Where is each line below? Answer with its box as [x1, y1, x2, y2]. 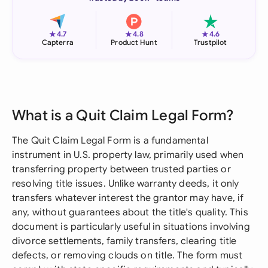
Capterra [41, 38, 74, 47]
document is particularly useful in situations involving [12, 221, 250, 233]
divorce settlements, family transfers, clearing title [12, 235, 237, 247]
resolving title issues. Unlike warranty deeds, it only [12, 178, 239, 190]
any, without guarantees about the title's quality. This [12, 206, 248, 218]
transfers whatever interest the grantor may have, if [12, 192, 244, 204]
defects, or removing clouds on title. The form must [12, 249, 243, 261]
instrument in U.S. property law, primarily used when [12, 149, 244, 161]
